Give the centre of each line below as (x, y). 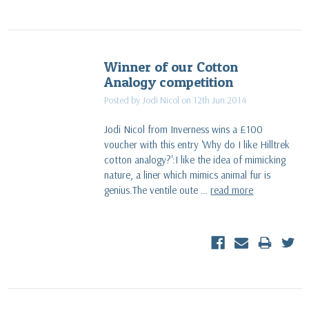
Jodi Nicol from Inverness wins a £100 (184, 129)
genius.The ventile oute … (158, 190)
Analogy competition (169, 81)
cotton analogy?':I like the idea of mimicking (195, 159)
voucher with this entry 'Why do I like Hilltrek (197, 144)
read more (232, 190)
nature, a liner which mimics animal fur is (188, 175)
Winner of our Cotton (171, 66)
